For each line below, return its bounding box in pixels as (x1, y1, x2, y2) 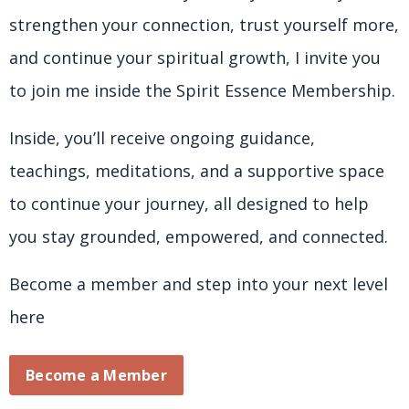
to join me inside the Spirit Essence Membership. (9, 79, 395, 102)
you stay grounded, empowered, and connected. (9, 225, 388, 248)
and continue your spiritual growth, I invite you (9, 47, 381, 69)
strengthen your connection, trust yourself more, (9, 14, 399, 37)
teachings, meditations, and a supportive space (9, 160, 384, 183)
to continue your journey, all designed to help (9, 193, 369, 215)
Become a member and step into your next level (9, 273, 388, 296)
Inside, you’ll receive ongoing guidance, (9, 127, 315, 150)
